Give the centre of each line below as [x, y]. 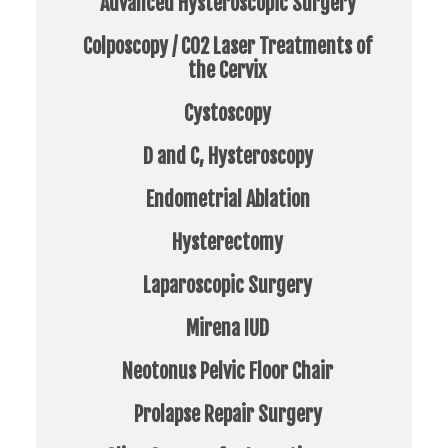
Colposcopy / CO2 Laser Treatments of [227, 46]
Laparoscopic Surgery [227, 285]
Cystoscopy [227, 113]
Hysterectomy [227, 242]
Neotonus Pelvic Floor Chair [227, 371]
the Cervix [227, 70]
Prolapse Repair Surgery [227, 414]
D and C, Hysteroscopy [227, 156]
